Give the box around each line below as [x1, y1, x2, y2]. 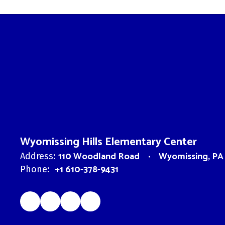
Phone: [20, 163, 50, 175]
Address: [20, 150, 56, 162]
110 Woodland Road [58, 149, 140, 164]
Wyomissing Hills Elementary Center [20, 133, 197, 151]
